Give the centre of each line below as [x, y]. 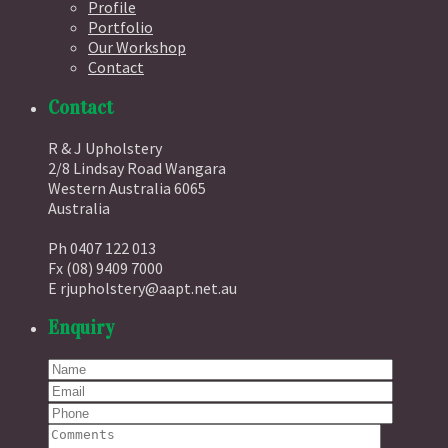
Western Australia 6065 [127, 187]
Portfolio [120, 27]
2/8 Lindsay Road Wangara [137, 167]
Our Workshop [137, 47]
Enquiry [81, 328]
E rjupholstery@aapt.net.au [142, 287]
